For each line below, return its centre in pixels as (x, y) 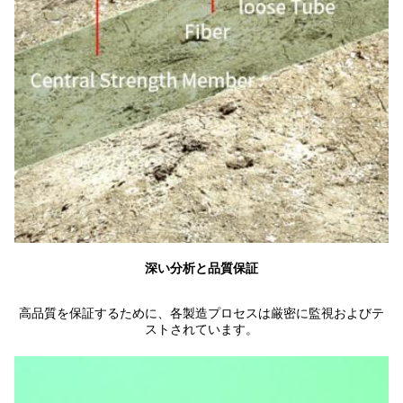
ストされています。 (201, 330)
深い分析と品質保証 (201, 269)
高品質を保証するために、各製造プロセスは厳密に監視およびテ (201, 313)
